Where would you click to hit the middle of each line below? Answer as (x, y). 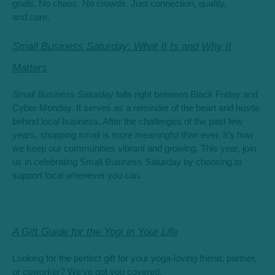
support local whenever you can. (77, 176)
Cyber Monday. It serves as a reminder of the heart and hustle (136, 108)
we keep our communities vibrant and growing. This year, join (134, 149)
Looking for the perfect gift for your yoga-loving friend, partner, (134, 258)
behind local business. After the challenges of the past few (127, 122)
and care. (31, 17)
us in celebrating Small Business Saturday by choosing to (127, 162)
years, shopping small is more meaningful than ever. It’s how (133, 135)
